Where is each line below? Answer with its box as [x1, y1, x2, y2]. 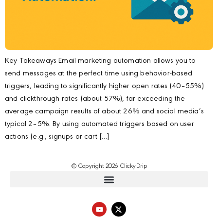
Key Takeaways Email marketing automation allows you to [5, 57, 196, 65]
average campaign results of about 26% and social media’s [5, 108, 204, 116]
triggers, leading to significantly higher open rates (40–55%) [5, 82, 204, 91]
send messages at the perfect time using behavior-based [5, 70, 193, 78]
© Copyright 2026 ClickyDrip [71, 163, 147, 170]
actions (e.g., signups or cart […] [5, 133, 109, 141]
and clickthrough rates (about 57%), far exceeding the [5, 95, 185, 103]
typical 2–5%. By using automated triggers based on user [5, 120, 194, 128]
